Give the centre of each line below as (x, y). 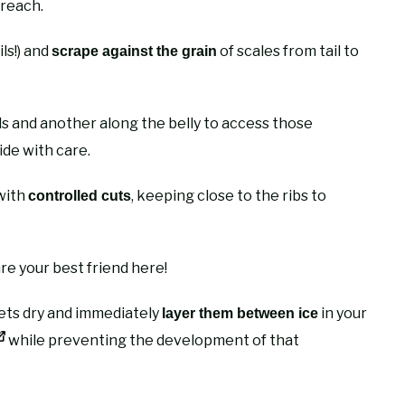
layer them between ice (240, 313)
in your (343, 313)
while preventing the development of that (152, 340)
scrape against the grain (134, 51)
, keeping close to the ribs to (229, 195)
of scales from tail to (288, 51)
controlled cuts (80, 195)
